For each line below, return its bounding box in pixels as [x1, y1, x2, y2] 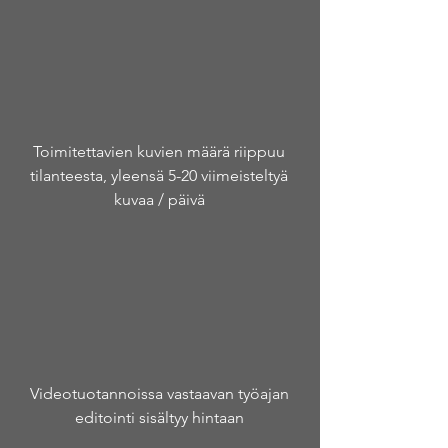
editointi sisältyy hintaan [74, 408, 244, 427]
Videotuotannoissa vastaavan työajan [29, 384, 289, 403]
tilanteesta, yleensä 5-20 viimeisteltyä [30, 166, 288, 185]
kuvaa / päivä [113, 190, 205, 209]
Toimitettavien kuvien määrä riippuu [33, 142, 285, 161]
